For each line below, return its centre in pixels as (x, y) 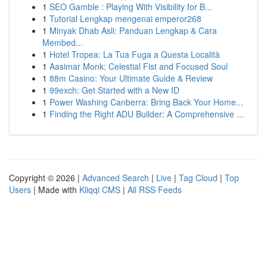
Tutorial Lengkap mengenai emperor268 (125, 18)
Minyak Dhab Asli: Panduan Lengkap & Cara (133, 30)
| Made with (55, 190)
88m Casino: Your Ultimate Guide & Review (131, 78)
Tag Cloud (198, 178)
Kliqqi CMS (100, 190)
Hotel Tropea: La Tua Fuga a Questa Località (135, 54)
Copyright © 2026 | (46, 178)
